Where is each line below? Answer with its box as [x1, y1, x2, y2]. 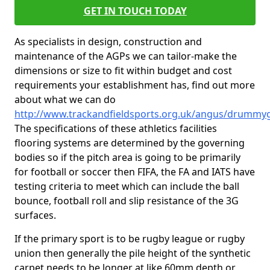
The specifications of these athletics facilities [14, 122, 217, 135]
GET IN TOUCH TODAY [83, 4, 187, 17]
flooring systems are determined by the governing [14, 136, 245, 149]
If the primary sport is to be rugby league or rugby [14, 232, 245, 245]
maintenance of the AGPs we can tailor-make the [14, 49, 237, 63]
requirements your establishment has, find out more [14, 78, 255, 92]
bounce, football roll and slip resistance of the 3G [14, 194, 239, 207]
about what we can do [14, 93, 116, 106]
